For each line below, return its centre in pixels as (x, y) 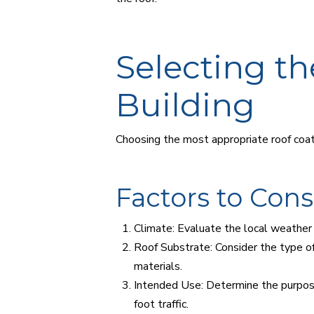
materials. (158, 267)
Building (185, 104)
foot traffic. (162, 305)
